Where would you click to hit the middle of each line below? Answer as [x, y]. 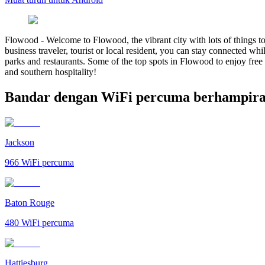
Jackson [20, 142]
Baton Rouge [30, 202]
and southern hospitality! [51, 72]
